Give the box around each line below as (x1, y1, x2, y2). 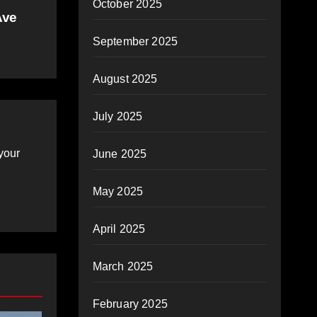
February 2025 (92, 298, 168, 310)
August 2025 (92, 73, 158, 85)
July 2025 (92, 110, 143, 122)
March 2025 (92, 260, 154, 272)
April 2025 (92, 223, 146, 235)
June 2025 (92, 148, 147, 160)
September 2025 (92, 35, 178, 47)
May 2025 (92, 185, 144, 197)
